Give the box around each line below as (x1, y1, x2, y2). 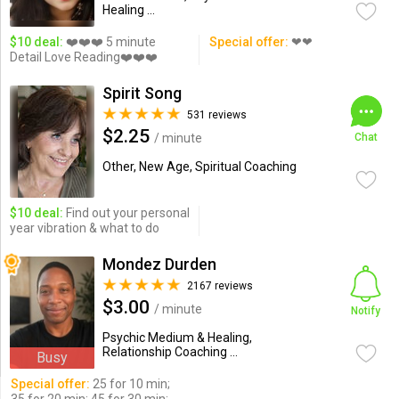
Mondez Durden (102, 255, 216, 273)
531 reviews (186, 109, 247, 121)
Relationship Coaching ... (102, 345, 238, 359)
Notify (351, 305, 381, 317)
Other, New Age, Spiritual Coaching (102, 159, 297, 174)
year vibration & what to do (9, 221, 159, 235)
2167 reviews (186, 280, 253, 292)
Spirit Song (102, 84, 182, 102)
